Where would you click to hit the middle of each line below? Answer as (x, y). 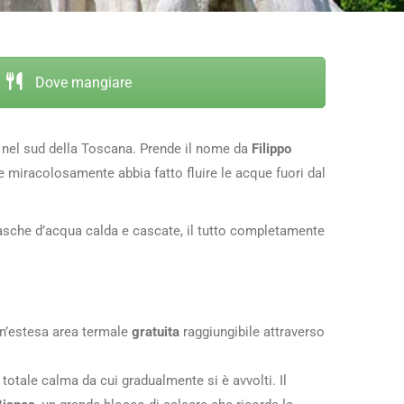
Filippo (271, 148)
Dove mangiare (81, 83)
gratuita (156, 331)
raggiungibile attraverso (252, 331)
